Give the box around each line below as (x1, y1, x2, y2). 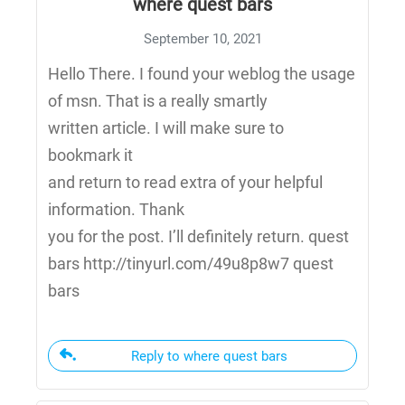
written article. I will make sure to (48, 118, 284, 137)
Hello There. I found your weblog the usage (48, 64, 355, 83)
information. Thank (48, 200, 184, 219)
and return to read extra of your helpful (48, 173, 323, 192)
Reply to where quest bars (131, 348, 287, 364)
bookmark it (48, 146, 133, 165)
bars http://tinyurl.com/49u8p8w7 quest (48, 254, 334, 273)
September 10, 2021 (143, 31, 262, 47)
